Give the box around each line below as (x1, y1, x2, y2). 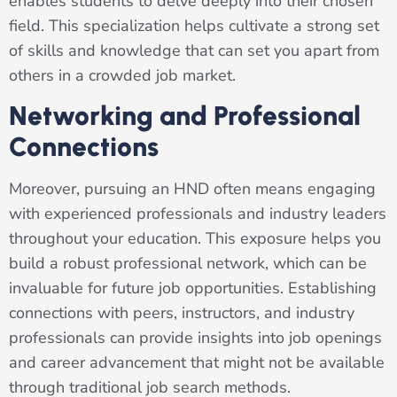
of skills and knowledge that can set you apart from (9, 40, 379, 62)
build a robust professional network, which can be (9, 253, 367, 275)
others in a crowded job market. (9, 65, 236, 87)
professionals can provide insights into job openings (9, 327, 382, 349)
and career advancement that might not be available (9, 352, 385, 374)
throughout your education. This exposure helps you (9, 228, 381, 250)
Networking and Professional (9, 99, 361, 133)
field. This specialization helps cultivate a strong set (9, 15, 379, 37)
